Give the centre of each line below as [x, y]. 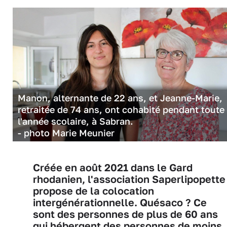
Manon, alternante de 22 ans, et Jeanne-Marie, [120, 98]
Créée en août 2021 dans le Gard [113, 167]
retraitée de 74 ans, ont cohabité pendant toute [121, 109]
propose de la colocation [93, 191]
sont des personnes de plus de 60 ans [125, 214]
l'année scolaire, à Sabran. [77, 121]
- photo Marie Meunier [66, 133]
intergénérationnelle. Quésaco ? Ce [120, 202]
